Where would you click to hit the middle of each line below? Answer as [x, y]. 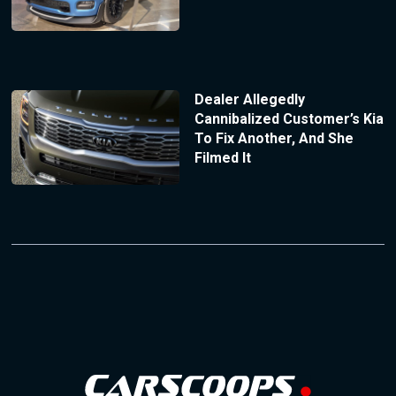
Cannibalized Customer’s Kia [289, 119]
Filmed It [222, 158]
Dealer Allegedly [249, 100]
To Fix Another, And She [274, 139]
